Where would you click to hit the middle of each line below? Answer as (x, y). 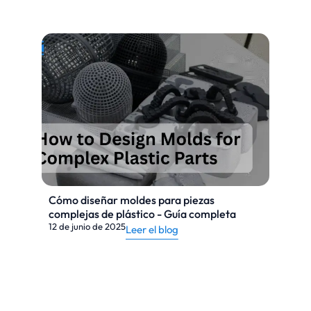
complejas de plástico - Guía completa (142, 214)
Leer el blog (152, 229)
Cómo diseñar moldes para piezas (132, 200)
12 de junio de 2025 (87, 226)
